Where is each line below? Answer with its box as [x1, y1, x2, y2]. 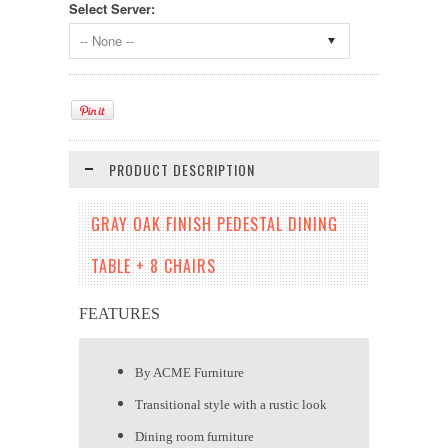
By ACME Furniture [135, 365, 244, 381]
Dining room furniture [135, 429, 254, 445]
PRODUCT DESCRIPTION [109, 159, 255, 181]
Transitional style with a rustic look [135, 397, 327, 413]
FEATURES [79, 305, 160, 323]
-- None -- [80, 31, 134, 51]
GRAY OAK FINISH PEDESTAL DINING [91, 212, 338, 237]
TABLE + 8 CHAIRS [91, 254, 216, 279]
